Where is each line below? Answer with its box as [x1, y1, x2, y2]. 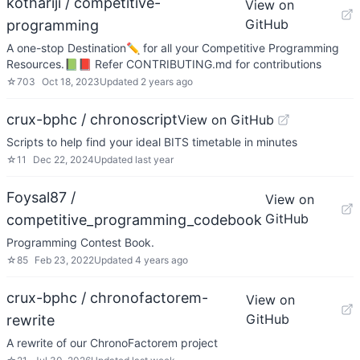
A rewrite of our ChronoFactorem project [6, 336, 218, 350]
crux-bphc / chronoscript [6, 111, 178, 128]
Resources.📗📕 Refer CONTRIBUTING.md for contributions [6, 57, 321, 71]
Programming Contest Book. [6, 235, 154, 249]
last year [135, 153, 174, 166]
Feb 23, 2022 [35, 254, 94, 266]
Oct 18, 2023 [42, 76, 100, 88]
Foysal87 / [6, 189, 76, 206]
